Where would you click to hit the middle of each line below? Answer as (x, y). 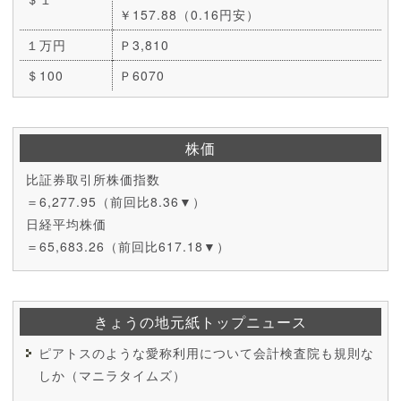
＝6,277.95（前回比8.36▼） (116, 201)
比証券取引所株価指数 (93, 179)
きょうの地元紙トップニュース (200, 321)
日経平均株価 (66, 223)
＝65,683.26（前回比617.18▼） (128, 246)
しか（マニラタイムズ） (112, 375)
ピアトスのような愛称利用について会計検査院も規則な (206, 352)
